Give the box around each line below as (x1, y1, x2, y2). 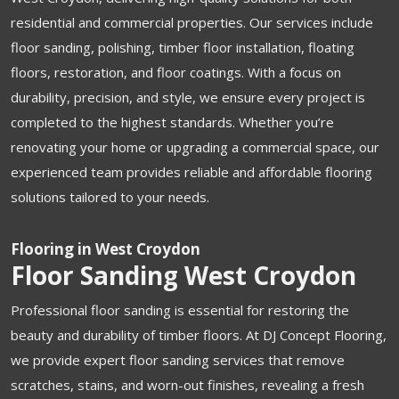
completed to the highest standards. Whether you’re (11, 112, 334, 131)
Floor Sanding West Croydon (11, 257, 356, 292)
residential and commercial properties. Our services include (11, 12, 373, 31)
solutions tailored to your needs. (11, 187, 209, 206)
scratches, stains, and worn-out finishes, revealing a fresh (11, 375, 364, 394)
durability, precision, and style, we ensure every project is (11, 87, 365, 106)
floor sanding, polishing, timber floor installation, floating (11, 37, 354, 56)
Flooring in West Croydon (11, 238, 200, 259)
